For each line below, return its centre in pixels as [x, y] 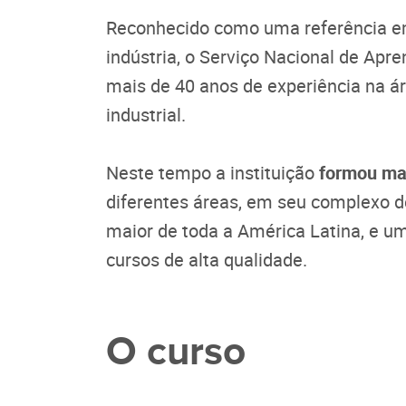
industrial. [146, 114]
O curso [176, 352]
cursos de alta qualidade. [207, 259]
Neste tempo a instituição [210, 172]
